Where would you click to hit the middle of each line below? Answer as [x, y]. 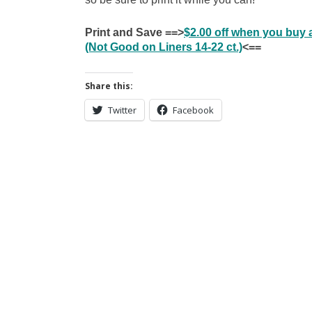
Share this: [109, 86]
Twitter [122, 110]
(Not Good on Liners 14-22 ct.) [164, 47]
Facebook [193, 110]
